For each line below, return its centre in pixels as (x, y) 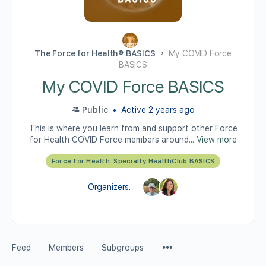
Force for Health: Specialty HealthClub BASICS (133, 161)
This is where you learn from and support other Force (133, 128)
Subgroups (123, 248)
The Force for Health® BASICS (95, 53)
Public (95, 110)
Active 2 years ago (157, 110)
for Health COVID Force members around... (113, 140)
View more (216, 140)
